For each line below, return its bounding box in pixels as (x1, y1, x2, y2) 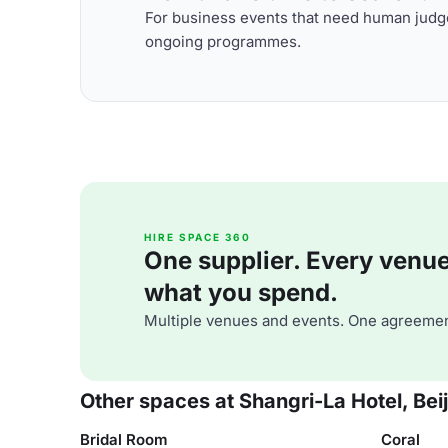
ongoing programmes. (145, 31, 301, 51)
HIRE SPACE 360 (144, 231, 251, 243)
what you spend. (144, 278, 338, 307)
